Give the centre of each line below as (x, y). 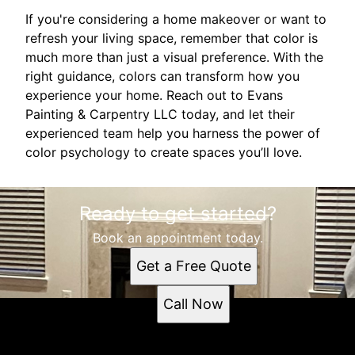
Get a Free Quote (193, 265)
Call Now (193, 303)
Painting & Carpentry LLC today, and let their (160, 114)
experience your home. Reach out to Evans (154, 95)
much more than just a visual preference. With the (174, 57)
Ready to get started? (177, 213)
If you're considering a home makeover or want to (176, 19)
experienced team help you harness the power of (173, 133)
